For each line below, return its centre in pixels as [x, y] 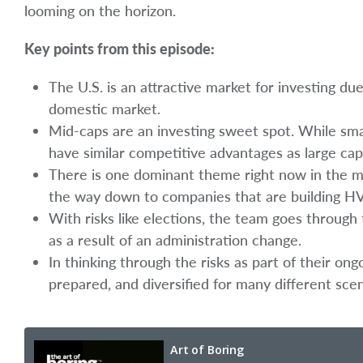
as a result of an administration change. [175, 240]
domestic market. [105, 109]
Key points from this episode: [120, 49]
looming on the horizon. [104, 11]
